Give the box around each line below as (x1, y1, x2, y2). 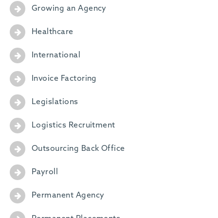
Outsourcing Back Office (31, 145, 125, 153)
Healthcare (31, 28, 73, 36)
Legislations (31, 98, 78, 107)
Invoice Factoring (31, 75, 97, 83)
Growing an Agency (31, 5, 107, 13)
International (31, 52, 81, 60)
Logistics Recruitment (31, 122, 115, 130)
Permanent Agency (31, 192, 105, 200)
